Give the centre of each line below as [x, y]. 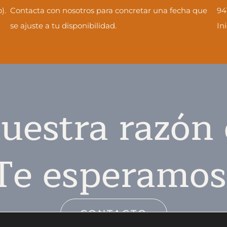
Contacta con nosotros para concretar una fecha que [109, 10]
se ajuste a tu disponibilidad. [63, 25]
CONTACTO [113, 213]
